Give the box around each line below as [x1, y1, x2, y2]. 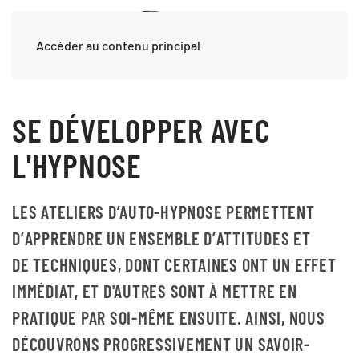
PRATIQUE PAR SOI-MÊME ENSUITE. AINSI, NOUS [12, 307, 325, 328]
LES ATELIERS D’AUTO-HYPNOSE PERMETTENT [12, 201, 315, 222]
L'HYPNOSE [12, 145, 142, 184]
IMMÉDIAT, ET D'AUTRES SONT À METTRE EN [12, 280, 297, 301]
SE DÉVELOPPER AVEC [12, 110, 271, 149]
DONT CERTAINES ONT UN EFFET [125, 254, 337, 275]
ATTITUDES [216, 228, 290, 248]
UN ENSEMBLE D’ [103, 228, 216, 248]
